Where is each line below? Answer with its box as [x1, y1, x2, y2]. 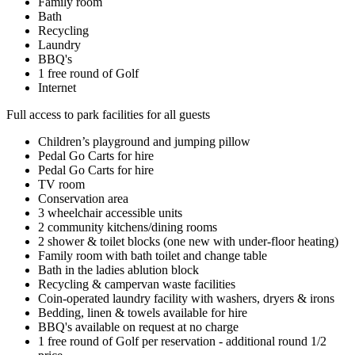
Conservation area [38, 191, 128, 205]
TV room [38, 177, 85, 191]
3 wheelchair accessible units [38, 205, 182, 219]
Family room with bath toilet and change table [38, 248, 267, 262]
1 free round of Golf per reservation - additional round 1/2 [38, 334, 326, 348]
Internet [38, 80, 76, 94]
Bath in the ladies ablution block [38, 262, 199, 277]
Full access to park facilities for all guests [6, 107, 210, 121]
